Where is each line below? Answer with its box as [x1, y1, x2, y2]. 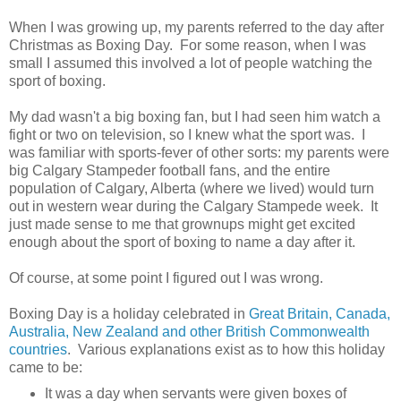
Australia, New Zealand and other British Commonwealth [9, 323, 370, 339]
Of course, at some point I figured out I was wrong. [9, 269, 323, 286]
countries [9, 341, 67, 357]
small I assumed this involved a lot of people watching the [9, 55, 372, 71]
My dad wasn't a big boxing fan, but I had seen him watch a [9, 108, 380, 124]
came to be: [9, 359, 82, 375]
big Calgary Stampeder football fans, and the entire [9, 162, 330, 178]
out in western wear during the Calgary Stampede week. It [9, 198, 378, 214]
